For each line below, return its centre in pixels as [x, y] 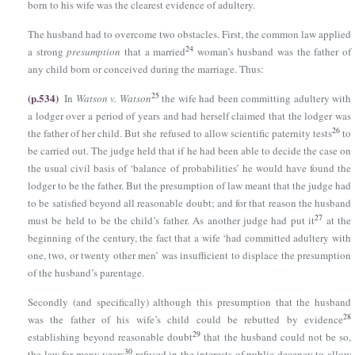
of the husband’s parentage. [86, 273]
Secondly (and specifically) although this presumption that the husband [189, 302]
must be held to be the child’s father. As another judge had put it [172, 220]
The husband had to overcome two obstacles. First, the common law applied [189, 34]
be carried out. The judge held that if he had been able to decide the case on [189, 151]
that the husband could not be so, [276, 337]
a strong [48, 52]
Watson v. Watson [113, 98]
